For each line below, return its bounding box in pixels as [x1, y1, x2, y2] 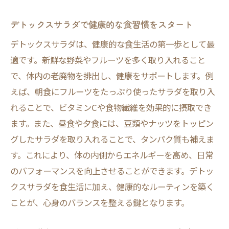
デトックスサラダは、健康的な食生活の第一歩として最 [10, 38, 215, 50]
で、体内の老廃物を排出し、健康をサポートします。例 [10, 70, 213, 82]
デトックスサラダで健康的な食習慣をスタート [10, 18, 193, 31]
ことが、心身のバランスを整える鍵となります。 [10, 196, 189, 209]
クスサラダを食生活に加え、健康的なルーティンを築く [10, 180, 214, 193]
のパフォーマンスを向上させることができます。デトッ [10, 165, 214, 177]
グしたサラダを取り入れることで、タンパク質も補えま [10, 133, 214, 145]
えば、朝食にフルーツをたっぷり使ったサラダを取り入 [10, 85, 215, 98]
